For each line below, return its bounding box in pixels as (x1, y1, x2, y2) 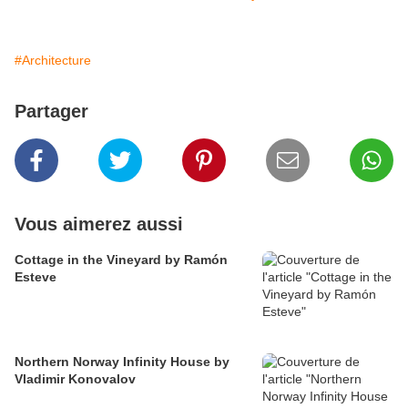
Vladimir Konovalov (15, 372, 136, 387)
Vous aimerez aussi (15, 214, 183, 235)
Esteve (15, 270, 56, 285)
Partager (15, 101, 88, 122)
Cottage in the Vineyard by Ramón (15, 252, 228, 268)
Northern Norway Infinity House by (15, 354, 229, 370)
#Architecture (15, 53, 91, 68)
